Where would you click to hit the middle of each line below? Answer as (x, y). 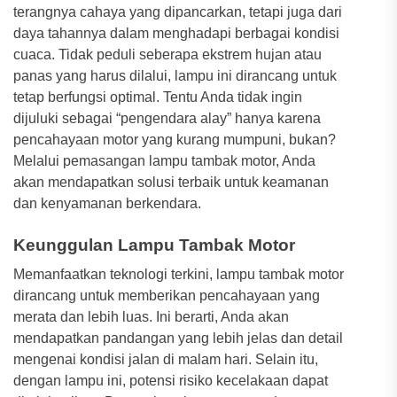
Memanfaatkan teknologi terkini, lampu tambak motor (179, 274)
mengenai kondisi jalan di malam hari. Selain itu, (166, 359)
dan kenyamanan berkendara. (107, 203)
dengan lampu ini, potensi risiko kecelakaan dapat (171, 380)
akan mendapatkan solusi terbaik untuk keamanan (171, 182)
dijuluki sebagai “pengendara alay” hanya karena (167, 118)
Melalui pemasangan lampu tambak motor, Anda (164, 160)
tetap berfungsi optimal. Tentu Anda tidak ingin (158, 97)
